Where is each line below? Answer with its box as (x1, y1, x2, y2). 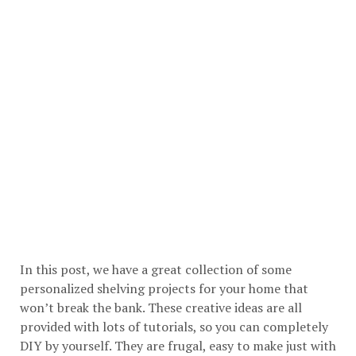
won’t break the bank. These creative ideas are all (20, 299, 302, 316)
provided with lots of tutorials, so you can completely (20, 318, 328, 335)
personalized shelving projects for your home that (20, 280, 308, 297)
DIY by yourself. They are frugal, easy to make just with (20, 337, 336, 354)
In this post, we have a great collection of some (20, 261, 292, 278)
